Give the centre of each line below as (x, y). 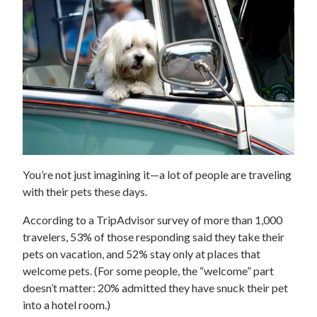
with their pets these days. (85, 192)
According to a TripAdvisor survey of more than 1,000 (152, 220)
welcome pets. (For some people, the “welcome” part (148, 271)
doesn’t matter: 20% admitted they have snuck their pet (155, 288)
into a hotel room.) (67, 305)
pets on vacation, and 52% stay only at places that (142, 254)
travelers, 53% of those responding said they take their (154, 237)
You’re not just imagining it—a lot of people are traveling (157, 175)
